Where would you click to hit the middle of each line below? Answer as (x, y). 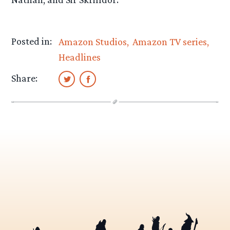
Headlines (80, 57)
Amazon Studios (93, 41)
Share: (25, 78)
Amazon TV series (169, 41)
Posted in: (32, 41)
